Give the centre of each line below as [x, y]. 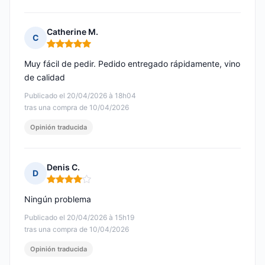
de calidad [45, 77]
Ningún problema [58, 199]
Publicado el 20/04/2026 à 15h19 [79, 218]
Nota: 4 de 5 [72, 184]
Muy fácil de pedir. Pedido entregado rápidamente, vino [132, 64]
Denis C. [63, 167]
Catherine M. [72, 32]
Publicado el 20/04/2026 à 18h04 [80, 96]
